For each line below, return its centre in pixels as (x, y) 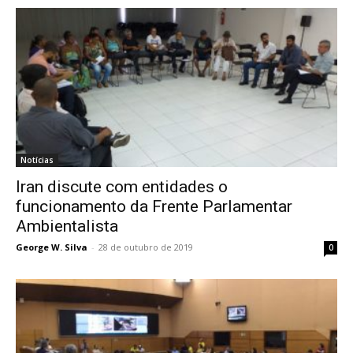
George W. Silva (52, 247)
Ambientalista (67, 226)
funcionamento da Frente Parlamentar (154, 206)
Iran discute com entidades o (122, 186)
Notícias (37, 160)
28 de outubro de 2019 (146, 247)
